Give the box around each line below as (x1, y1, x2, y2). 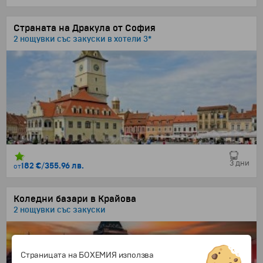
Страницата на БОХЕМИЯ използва (21, 249, 154, 260)
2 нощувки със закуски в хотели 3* (14, 34, 151, 44)
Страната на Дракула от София (14, 22, 156, 34)
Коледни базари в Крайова (14, 193, 136, 205)
